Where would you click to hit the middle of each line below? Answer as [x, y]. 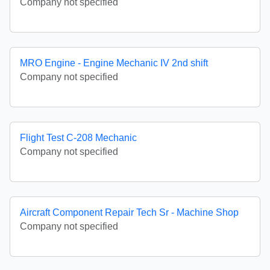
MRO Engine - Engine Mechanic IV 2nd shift [114, 63]
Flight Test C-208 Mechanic [78, 138]
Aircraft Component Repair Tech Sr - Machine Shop [129, 212]
